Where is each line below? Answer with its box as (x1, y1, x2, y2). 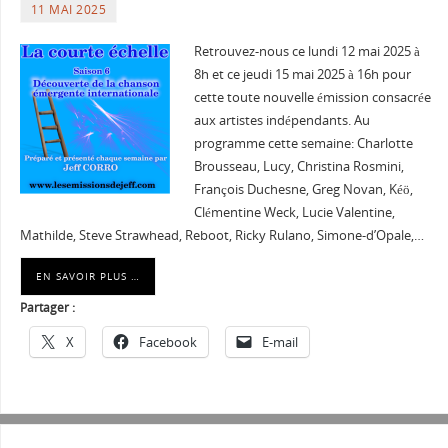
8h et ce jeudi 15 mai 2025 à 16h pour (193, 66, 411, 84)
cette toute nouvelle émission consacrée (193, 89, 431, 107)
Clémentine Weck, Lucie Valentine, (193, 204, 395, 222)
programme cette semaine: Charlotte (193, 135, 413, 153)
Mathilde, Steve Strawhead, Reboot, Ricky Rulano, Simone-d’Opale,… (19, 227, 424, 245)
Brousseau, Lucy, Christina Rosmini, (193, 158, 404, 176)
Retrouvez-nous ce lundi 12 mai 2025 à (193, 43, 420, 61)
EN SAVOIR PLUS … (35, 269, 140, 284)
